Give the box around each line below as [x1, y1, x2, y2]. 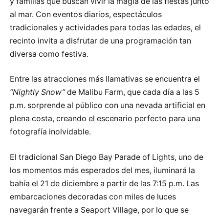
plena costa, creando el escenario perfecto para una [10, 114, 200, 124]
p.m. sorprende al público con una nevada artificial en [10, 101, 205, 110]
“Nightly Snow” [10, 88, 67, 97]
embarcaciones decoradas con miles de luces [10, 192, 176, 201]
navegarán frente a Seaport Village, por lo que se [10, 205, 189, 215]
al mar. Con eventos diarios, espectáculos [10, 9, 162, 19]
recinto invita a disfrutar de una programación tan [10, 36, 191, 45]
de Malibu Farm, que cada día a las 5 [67, 88, 199, 97]
